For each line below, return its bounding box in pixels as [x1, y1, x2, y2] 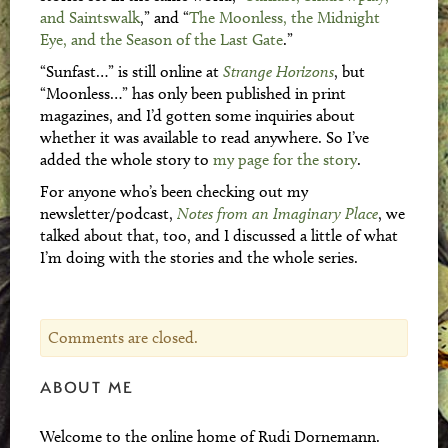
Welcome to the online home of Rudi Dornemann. [40, 427, 380, 446]
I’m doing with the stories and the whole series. [40, 248, 358, 267]
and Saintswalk [40, 8, 140, 27]
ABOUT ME [40, 376, 134, 397]
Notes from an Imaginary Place [177, 204, 378, 223]
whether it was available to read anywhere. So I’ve [40, 128, 369, 147]
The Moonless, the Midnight [189, 8, 380, 27]
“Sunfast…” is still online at [40, 62, 223, 81]
